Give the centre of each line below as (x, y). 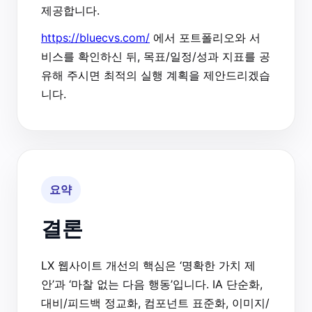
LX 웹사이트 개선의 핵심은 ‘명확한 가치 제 (148, 265)
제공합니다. (70, 10)
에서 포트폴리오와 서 (205, 37)
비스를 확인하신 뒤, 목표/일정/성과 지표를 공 (156, 56)
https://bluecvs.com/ (95, 37)
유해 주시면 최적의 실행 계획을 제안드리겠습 (156, 75)
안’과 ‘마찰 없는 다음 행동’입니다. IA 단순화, (152, 284)
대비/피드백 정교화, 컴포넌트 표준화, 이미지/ (155, 303)
